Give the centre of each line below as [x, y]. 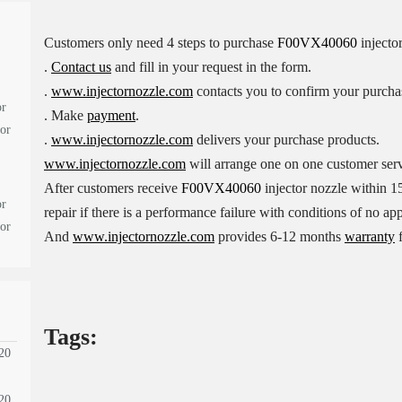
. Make [65, 115]
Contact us [81, 67]
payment [111, 115]
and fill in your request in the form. [211, 67]
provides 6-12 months [279, 236]
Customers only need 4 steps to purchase [160, 43]
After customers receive [112, 188]
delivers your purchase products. [286, 140]
